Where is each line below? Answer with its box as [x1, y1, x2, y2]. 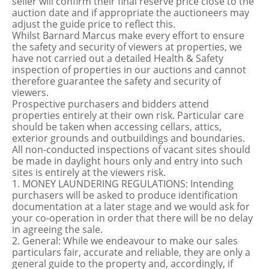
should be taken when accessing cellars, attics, [12, 120, 222, 133]
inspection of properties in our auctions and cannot [12, 63, 246, 76]
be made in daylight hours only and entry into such [12, 154, 243, 168]
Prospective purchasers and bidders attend [12, 97, 209, 110]
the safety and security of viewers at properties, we [12, 40, 242, 53]
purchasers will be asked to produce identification [12, 189, 238, 202]
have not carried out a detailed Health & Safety [12, 52, 223, 65]
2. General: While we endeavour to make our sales [12, 234, 238, 247]
